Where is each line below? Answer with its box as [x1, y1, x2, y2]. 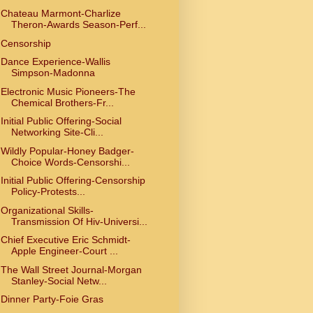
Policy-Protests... [10, 186, 85, 198]
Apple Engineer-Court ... [10, 245, 118, 257]
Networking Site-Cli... [10, 126, 103, 138]
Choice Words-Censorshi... [10, 156, 130, 168]
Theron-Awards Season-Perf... [10, 19, 146, 31]
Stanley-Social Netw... [10, 275, 107, 286]
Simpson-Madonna [10, 67, 95, 79]
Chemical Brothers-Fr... [10, 96, 114, 108]
